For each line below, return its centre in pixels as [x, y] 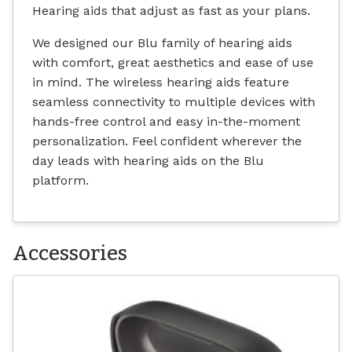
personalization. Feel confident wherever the [167, 141]
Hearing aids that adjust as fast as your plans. [171, 11]
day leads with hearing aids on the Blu [148, 161]
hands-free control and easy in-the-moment [166, 122]
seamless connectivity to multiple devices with [174, 102]
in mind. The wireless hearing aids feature [161, 82]
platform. [60, 181]
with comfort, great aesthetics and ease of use [173, 63]
